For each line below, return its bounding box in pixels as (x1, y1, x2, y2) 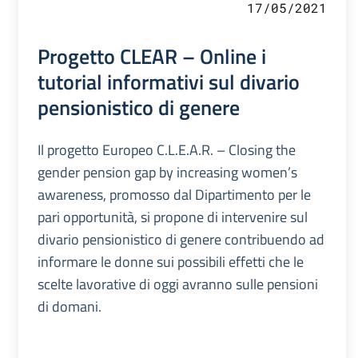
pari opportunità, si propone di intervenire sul (37, 206, 308, 229)
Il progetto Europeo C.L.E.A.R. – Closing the (37, 139, 296, 161)
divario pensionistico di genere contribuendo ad (37, 229, 324, 251)
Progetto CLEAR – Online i (37, 40, 266, 73)
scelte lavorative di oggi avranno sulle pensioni (37, 273, 318, 296)
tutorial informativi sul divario (37, 66, 300, 98)
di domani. (37, 296, 101, 318)
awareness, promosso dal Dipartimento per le (37, 184, 311, 206)
